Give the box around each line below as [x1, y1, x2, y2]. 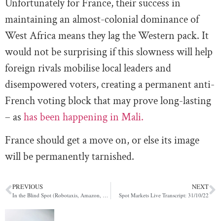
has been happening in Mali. [24, 110, 146, 124]
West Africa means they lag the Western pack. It [5, 28, 209, 43]
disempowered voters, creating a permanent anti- [5, 77, 215, 92]
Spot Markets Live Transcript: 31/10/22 [119, 191, 209, 199]
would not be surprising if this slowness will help [5, 44, 213, 59]
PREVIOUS [12, 182, 43, 191]
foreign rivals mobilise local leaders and [5, 61, 171, 75]
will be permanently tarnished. [5, 149, 134, 164]
